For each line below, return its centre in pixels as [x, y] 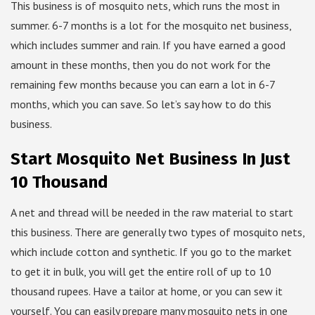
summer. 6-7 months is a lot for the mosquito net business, [151, 26]
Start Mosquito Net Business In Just [150, 159]
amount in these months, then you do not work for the [141, 65]
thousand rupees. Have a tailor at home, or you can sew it [147, 291]
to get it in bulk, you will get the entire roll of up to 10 [141, 272]
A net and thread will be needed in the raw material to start [152, 213]
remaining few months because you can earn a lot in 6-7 [143, 85]
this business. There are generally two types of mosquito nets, [157, 232]
